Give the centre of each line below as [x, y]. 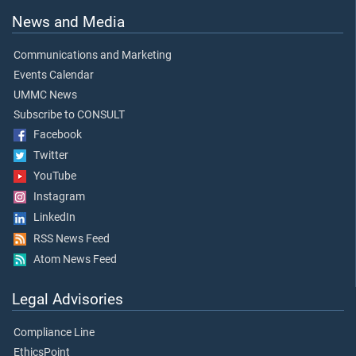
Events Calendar [54, 75]
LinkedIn [51, 218]
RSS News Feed [68, 238]
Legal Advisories [68, 300]
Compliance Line [54, 333]
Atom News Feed [72, 259]
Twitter [47, 155]
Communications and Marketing [93, 55]
